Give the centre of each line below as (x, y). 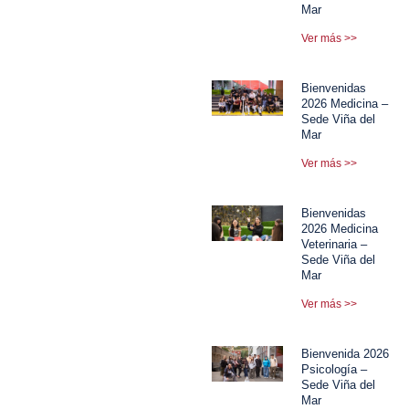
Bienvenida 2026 (346, 353)
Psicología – (335, 369)
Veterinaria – (335, 244)
